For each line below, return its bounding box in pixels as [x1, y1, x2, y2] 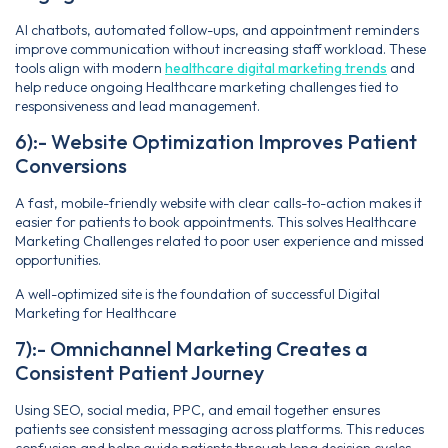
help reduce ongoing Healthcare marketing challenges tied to [15, 77, 398, 96]
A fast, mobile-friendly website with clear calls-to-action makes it [15, 194, 422, 213]
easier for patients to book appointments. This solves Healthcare [15, 213, 416, 232]
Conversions [15, 153, 127, 179]
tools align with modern [15, 58, 165, 77]
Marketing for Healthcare [15, 303, 176, 322]
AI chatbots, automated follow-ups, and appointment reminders [15, 20, 419, 39]
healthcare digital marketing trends [165, 58, 387, 77]
